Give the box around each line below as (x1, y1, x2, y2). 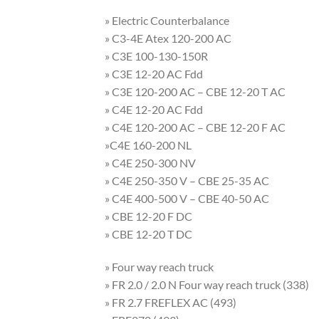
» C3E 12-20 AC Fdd (105, 67, 203, 81)
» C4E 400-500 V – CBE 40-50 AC (105, 192, 269, 206)
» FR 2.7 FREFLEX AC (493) (105, 296, 236, 310)
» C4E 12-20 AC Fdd (105, 103, 203, 117)
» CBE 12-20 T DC (105, 227, 192, 241)
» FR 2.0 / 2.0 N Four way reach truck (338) (105, 278, 309, 292)
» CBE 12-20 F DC (105, 209, 192, 224)
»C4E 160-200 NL (105, 138, 192, 152)
